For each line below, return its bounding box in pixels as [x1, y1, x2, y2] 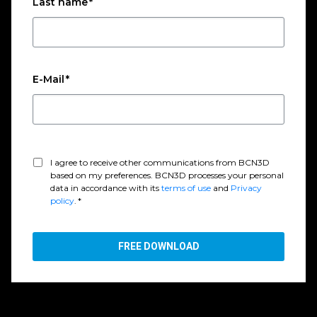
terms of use [161, 183, 211, 193]
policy [50, 195, 74, 206]
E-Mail [33, 73, 64, 86]
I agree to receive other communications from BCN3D [50, 157, 270, 168]
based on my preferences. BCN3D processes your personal [50, 170, 284, 180]
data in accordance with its [50, 183, 161, 193]
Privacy [231, 183, 262, 193]
